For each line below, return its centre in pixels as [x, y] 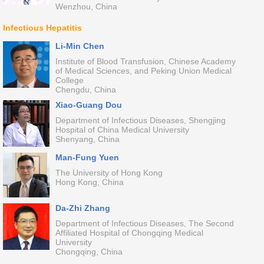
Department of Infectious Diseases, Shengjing [140, 120]
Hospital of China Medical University [122, 130]
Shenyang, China [87, 139]
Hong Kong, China [89, 182]
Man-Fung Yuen [87, 157]
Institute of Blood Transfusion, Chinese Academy [145, 61]
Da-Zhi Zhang [82, 208]
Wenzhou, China [86, 6]
